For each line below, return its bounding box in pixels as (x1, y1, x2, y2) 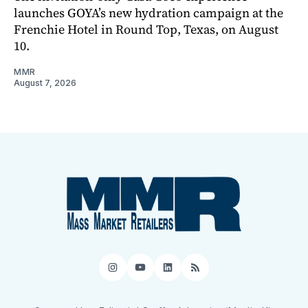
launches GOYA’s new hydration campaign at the (14, 4, 283, 22)
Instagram (111, 265, 175, 280)
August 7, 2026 (14, 78, 76, 89)
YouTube (139, 265, 192, 280)
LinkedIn (166, 265, 219, 280)
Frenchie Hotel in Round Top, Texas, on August (14, 21, 278, 38)
